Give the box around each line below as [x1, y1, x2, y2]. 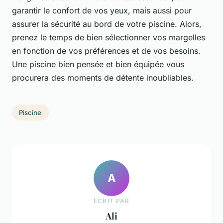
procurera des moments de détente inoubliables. [12, 73, 194, 83]
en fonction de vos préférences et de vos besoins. [12, 46, 201, 56]
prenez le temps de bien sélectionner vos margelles [12, 32, 205, 43]
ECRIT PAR [94, 197, 129, 205]
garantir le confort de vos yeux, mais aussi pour [12, 5, 192, 16]
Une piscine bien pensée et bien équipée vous [12, 59, 184, 70]
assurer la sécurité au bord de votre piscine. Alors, [12, 19, 202, 29]
